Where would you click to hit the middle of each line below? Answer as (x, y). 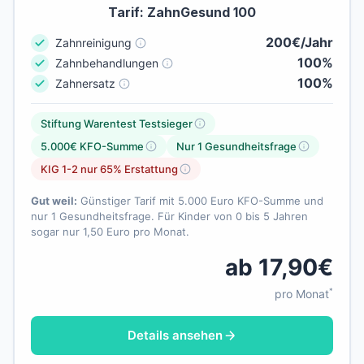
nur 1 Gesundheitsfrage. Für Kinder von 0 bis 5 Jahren (169, 217)
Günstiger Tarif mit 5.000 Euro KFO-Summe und (200, 201)
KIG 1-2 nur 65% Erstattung (109, 169)
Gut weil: (54, 201)
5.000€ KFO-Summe (92, 147)
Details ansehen (175, 336)
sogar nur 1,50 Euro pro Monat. (110, 232)
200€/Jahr (299, 43)
